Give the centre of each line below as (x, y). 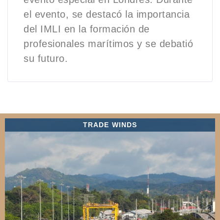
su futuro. (46, 59)
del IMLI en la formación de (87, 29)
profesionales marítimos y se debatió (108, 44)
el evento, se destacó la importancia (107, 14)
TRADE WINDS (110, 125)
